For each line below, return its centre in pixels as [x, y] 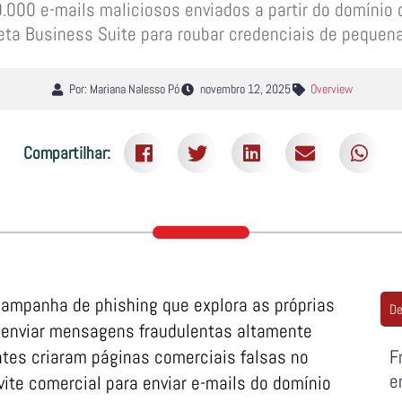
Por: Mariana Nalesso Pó [125, 89]
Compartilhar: [66, 153]
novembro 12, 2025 [245, 89]
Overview [332, 89]
